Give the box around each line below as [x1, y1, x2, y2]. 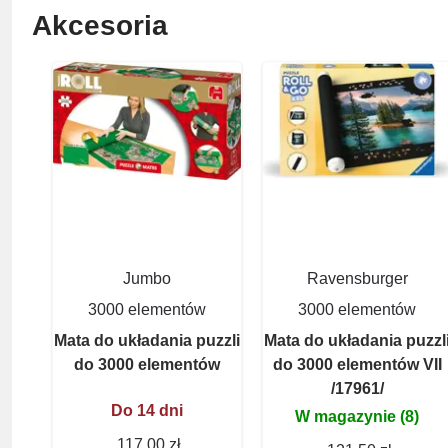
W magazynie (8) [295, 407, 419, 425]
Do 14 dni [111, 401, 183, 419]
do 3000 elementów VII [272, 355, 442, 373]
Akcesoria [32, 9, 168, 41]
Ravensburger [306, 269, 408, 287]
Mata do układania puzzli [54, 331, 240, 349]
